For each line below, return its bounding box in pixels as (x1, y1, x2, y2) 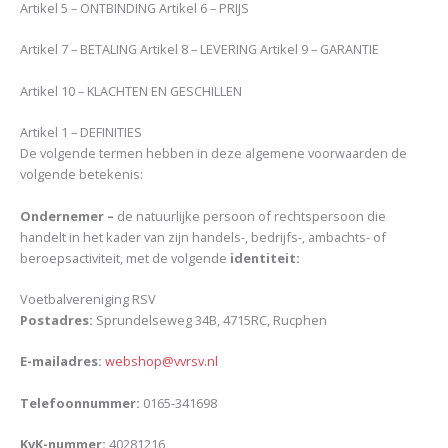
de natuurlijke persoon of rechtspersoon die (117, 206, 386, 225)
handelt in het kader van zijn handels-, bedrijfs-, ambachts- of (20, 227, 386, 246)
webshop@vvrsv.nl (105, 352, 218, 371)
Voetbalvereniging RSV (20, 290, 156, 309)
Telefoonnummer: (20, 393, 140, 412)
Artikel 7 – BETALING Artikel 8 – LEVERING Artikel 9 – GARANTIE (20, 40, 379, 59)
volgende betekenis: (20, 165, 143, 184)
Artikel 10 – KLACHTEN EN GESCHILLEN (20, 81, 242, 100)
